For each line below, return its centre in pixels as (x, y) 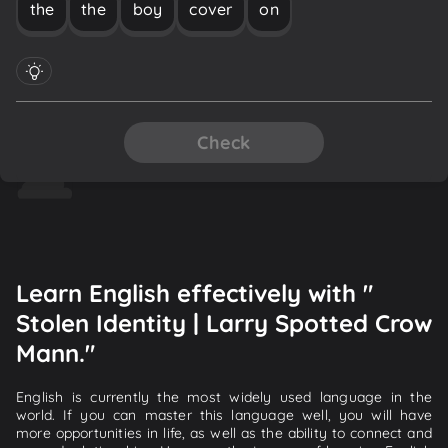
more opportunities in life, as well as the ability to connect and (224, 432)
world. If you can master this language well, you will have (224, 414)
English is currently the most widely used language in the (224, 396)
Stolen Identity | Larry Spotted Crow (224, 322)
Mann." (55, 352)
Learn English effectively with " (194, 292)
